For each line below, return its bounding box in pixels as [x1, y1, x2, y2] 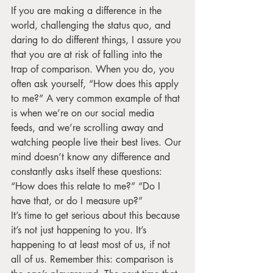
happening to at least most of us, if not [11, 238, 173, 251]
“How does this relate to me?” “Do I [11, 179, 163, 193]
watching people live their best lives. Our [11, 135, 184, 149]
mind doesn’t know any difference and [11, 150, 173, 163]
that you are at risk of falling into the [11, 48, 165, 61]
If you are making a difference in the [11, 4, 165, 17]
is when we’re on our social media [11, 106, 157, 119]
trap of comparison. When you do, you [11, 62, 177, 76]
